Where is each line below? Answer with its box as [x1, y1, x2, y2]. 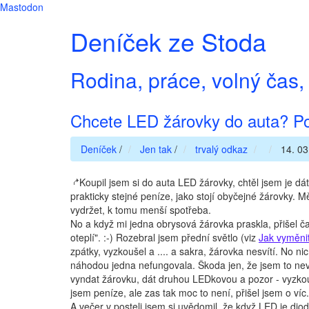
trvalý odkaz [195, 142, 248, 156]
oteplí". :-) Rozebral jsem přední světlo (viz [70, 230, 259, 244]
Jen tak [140, 142, 172, 156]
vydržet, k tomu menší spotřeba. [70, 203, 211, 217]
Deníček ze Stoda [70, 23, 266, 59]
